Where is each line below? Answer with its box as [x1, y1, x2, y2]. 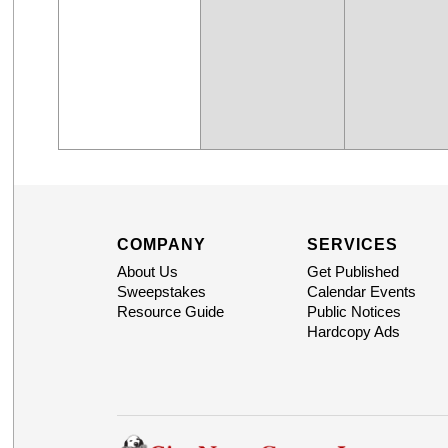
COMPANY [116, 236, 206, 254]
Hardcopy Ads [306, 323, 400, 341]
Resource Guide [116, 303, 224, 321]
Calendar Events [306, 283, 416, 301]
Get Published [306, 263, 399, 281]
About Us [116, 263, 178, 281]
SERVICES [306, 236, 398, 254]
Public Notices [306, 303, 401, 321]
